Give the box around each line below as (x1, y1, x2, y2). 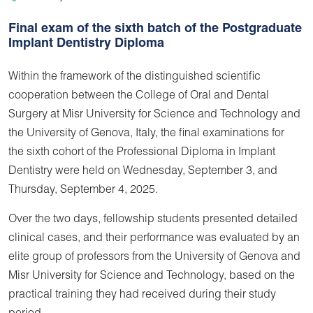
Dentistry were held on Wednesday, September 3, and (8, 166, 277, 177)
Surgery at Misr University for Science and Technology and (8, 109, 300, 121)
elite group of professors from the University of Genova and (8, 252, 300, 263)
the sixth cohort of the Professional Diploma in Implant (8, 147, 275, 159)
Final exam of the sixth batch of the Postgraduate (8, 22, 302, 36)
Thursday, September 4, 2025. (8, 184, 158, 196)
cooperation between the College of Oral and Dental (8, 90, 269, 102)
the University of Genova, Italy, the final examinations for (8, 128, 284, 140)
